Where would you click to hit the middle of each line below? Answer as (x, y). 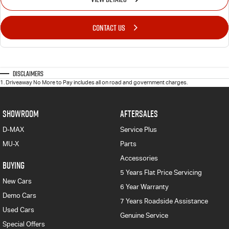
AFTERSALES (139, 114)
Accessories (139, 158)
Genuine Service (144, 216)
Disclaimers (28, 74)
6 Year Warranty (144, 187)
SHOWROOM (21, 114)
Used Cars (18, 210)
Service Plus (138, 130)
